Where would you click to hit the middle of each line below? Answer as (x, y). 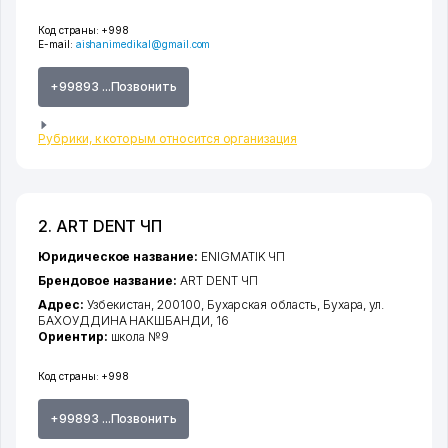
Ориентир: (74, 337)
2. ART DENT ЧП (100, 226)
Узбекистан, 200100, (146, 305)
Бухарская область (261, 305)
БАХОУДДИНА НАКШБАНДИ (124, 321)
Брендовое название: (109, 281)
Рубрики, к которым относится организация (167, 139)
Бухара (343, 305)
